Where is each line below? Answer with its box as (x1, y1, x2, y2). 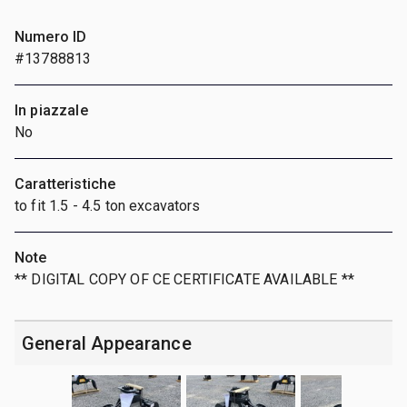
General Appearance (22, 332, 192, 354)
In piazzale (15, 101, 88, 119)
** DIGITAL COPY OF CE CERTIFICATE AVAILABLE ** (15, 270, 354, 288)
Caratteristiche (15, 174, 116, 193)
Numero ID (15, 27, 87, 45)
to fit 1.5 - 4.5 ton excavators (15, 196, 201, 214)
